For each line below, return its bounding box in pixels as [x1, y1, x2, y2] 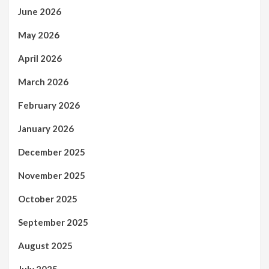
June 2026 [18, 5, 61, 17]
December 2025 [18, 146, 85, 157]
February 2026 [18, 99, 80, 110]
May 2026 [18, 29, 59, 40]
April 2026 [18, 52, 62, 64]
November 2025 [18, 169, 85, 181]
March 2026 [18, 76, 68, 87]
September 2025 [18, 216, 88, 228]
